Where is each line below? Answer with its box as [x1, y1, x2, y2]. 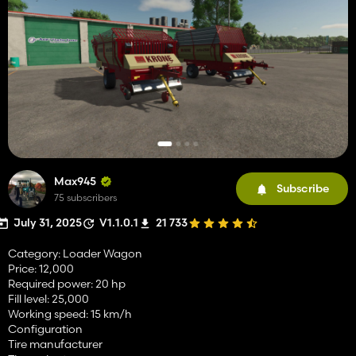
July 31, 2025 [14, 215, 82, 230]
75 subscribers [54, 191, 117, 203]
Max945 [54, 173, 96, 188]
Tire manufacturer [8, 336, 103, 351]
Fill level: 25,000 [8, 291, 89, 306]
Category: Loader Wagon [8, 246, 142, 261]
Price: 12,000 [8, 261, 74, 276]
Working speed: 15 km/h [8, 306, 132, 321]
